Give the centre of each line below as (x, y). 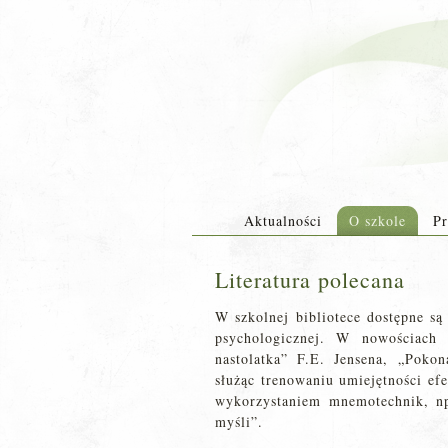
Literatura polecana (310, 279)
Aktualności (282, 220)
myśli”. (239, 421)
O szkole (377, 220)
